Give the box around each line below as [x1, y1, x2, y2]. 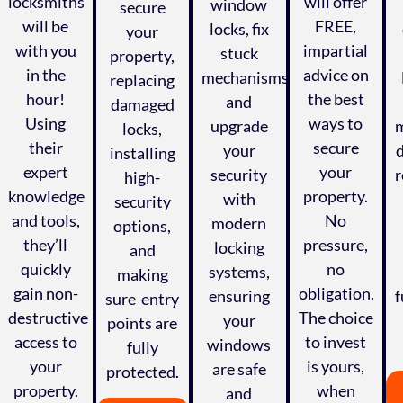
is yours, [307, 356, 365, 377]
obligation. [298, 283, 374, 304]
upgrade [210, 116, 268, 137]
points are [107, 313, 178, 334]
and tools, [11, 210, 80, 231]
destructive [8, 308, 88, 328]
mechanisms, [201, 67, 292, 88]
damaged [110, 94, 175, 115]
